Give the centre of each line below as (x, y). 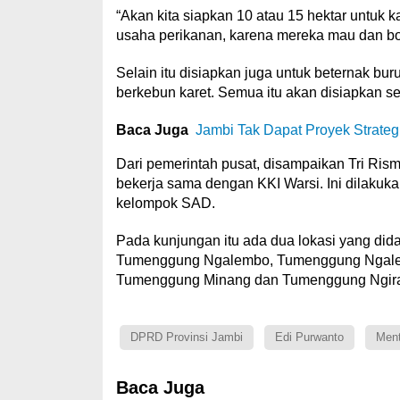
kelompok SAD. (165, 204)
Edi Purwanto (309, 337)
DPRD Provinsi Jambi (186, 337)
